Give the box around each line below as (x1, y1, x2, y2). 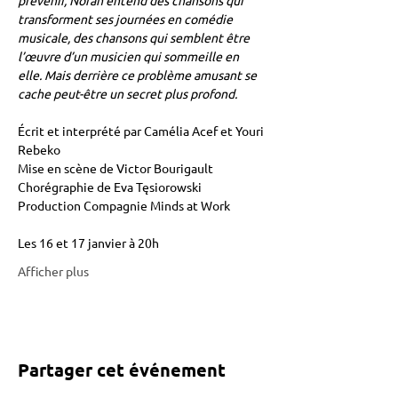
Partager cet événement (18, 358, 226, 381)
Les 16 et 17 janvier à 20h (18, 235, 159, 251)
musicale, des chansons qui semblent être (18, 29, 252, 45)
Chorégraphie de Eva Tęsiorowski (18, 179, 204, 195)
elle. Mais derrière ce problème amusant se (18, 67, 259, 83)
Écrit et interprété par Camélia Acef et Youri (18, 123, 267, 139)
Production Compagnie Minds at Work (18, 197, 230, 213)
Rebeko (18, 141, 63, 157)
